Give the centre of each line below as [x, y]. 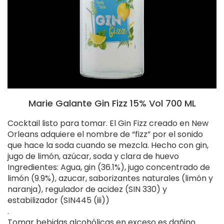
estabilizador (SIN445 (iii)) [58, 200]
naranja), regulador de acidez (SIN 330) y [87, 189]
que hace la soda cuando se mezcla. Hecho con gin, [108, 145]
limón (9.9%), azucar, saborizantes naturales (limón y [110, 178]
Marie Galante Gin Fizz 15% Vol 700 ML [112, 103]
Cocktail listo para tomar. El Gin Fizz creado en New [108, 123]
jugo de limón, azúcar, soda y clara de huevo [93, 156]
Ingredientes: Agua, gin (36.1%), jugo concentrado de [109, 167]
